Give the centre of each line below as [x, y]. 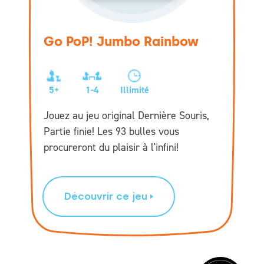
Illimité [135, 90]
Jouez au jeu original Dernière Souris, [126, 115]
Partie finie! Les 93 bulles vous [111, 131]
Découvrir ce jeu [106, 196]
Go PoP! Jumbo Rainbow [121, 41]
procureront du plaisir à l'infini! [111, 147]
